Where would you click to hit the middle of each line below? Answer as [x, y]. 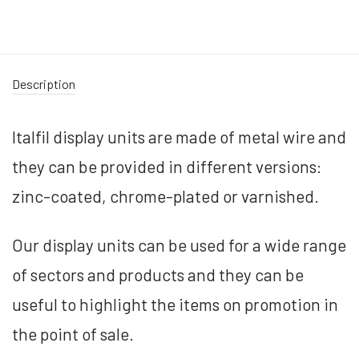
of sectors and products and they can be [158, 274]
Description [44, 83]
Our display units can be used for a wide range [179, 244]
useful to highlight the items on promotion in [175, 304]
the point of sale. [76, 333]
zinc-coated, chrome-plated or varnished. [167, 196]
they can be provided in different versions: [167, 166]
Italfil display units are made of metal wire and [179, 136]
